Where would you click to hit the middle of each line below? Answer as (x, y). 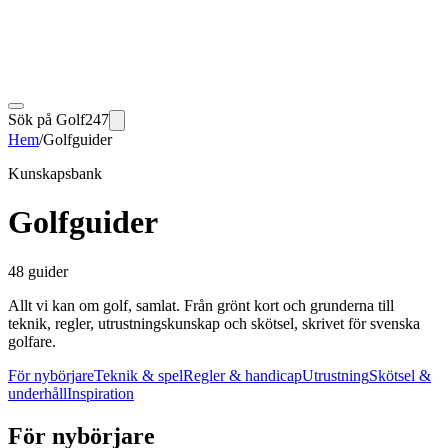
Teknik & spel (138, 375)
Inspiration (100, 393)
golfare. (32, 341)
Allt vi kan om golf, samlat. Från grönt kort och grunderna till (201, 305)
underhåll (37, 393)
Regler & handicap (242, 375)
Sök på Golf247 (58, 119)
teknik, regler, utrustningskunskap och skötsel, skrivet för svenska (214, 323)
